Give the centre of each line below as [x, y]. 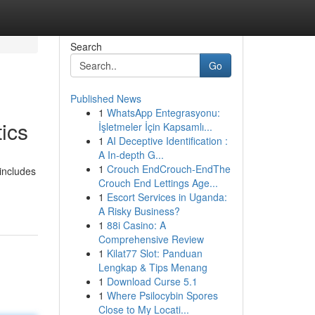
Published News [105, 98]
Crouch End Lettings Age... [158, 183]
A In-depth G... [131, 155]
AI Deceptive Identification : [167, 141]
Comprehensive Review [151, 239]
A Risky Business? [139, 211]
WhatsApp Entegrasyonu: [163, 112]
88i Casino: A [136, 225]
